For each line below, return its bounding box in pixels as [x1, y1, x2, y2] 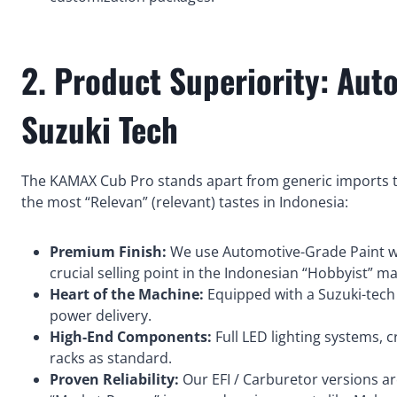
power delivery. [50, 305, 152, 325]
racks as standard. [50, 347, 172, 368]
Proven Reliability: [50, 369, 179, 389]
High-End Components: [50, 326, 212, 346]
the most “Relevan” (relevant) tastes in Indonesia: [21, 191, 348, 212]
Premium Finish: [50, 241, 167, 261]
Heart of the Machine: [50, 284, 204, 304]
